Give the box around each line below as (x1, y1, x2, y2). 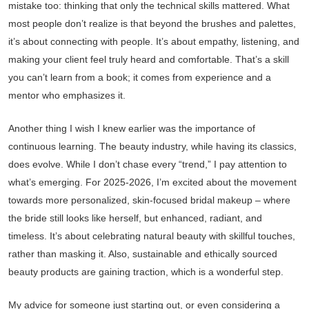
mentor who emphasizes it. (8, 90, 126, 101)
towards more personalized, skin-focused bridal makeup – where (8, 195, 290, 206)
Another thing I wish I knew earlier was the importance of (8, 123, 255, 134)
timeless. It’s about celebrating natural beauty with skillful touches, (8, 230, 295, 241)
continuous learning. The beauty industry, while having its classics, (8, 141, 297, 152)
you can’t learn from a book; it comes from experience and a (8, 72, 271, 83)
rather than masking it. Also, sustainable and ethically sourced (8, 248, 277, 259)
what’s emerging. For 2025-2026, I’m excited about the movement (8, 177, 297, 188)
